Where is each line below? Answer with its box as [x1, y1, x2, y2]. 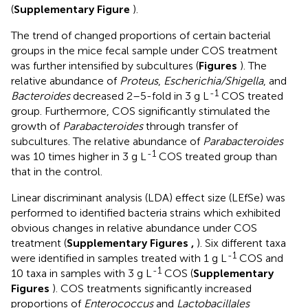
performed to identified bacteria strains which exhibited [11, 206, 280, 220]
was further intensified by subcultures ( [11, 59, 199, 73]
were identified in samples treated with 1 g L [11, 252, 227, 265]
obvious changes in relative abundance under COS [11, 221, 257, 235]
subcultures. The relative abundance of [11, 135, 203, 148]
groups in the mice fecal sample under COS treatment [11, 44, 278, 58]
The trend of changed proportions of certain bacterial [11, 29, 271, 43]
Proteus [120, 74, 158, 88]
